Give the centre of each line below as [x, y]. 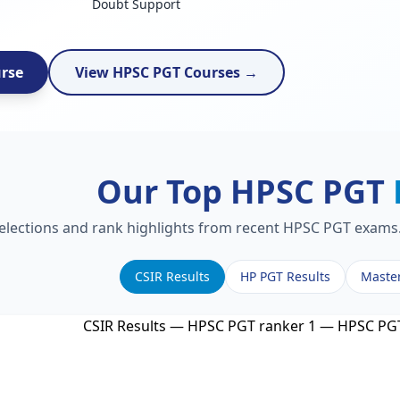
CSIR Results [172, 276]
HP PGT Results [285, 276]
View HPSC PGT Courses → [166, 72]
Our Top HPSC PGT [244, 192]
